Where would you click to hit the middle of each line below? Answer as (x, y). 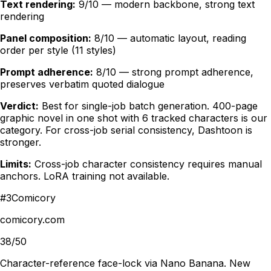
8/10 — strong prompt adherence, (175, 72)
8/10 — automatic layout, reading (170, 38)
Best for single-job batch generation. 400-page (150, 106)
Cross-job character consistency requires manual (148, 164)
